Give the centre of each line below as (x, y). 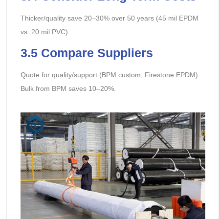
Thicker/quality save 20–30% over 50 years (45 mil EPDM (109, 18)
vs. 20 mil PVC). (45, 32)
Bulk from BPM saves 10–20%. (68, 89)
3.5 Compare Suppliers (87, 53)
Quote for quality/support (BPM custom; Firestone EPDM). (110, 75)
